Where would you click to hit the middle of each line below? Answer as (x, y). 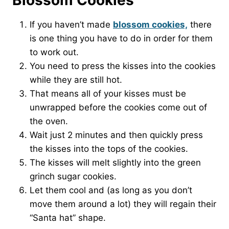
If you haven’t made (71, 25)
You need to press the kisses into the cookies (123, 66)
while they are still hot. (76, 80)
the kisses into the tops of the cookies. (109, 149)
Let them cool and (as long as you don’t (111, 190)
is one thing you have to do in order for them (121, 38)
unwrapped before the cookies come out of (118, 107)
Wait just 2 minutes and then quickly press (116, 135)
